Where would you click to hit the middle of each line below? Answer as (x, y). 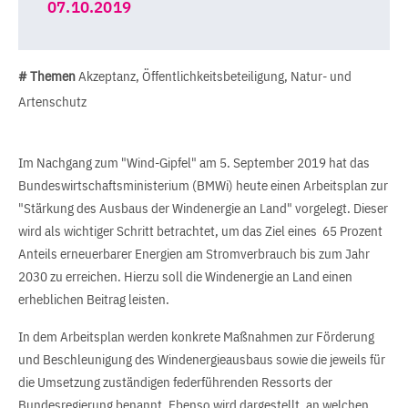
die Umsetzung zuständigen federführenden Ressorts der (175, 382)
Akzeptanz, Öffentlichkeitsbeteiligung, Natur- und (214, 76)
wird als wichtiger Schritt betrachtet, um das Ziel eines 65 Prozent (200, 231)
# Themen (47, 76)
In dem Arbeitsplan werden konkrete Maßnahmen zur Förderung (196, 337)
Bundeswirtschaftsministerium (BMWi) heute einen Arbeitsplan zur (203, 185)
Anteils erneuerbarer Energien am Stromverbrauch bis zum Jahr (194, 254)
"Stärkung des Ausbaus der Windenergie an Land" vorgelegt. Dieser (203, 208)
